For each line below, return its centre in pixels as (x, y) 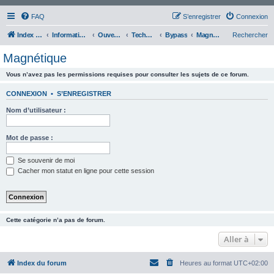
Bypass (176, 35)
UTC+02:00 (251, 263)
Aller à (236, 239)
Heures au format (207, 263)
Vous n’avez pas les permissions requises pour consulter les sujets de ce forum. (128, 74)
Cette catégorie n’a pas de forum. (56, 220)
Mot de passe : (30, 137)
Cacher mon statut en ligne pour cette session (85, 171)
